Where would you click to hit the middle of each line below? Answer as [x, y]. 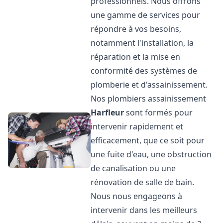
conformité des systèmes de [144, 71]
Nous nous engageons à [137, 196]
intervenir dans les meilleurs [144, 210]
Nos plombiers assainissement [149, 99]
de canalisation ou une [133, 168]
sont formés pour [159, 112]
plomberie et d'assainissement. [149, 85]
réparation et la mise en [136, 57]
